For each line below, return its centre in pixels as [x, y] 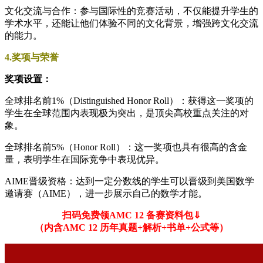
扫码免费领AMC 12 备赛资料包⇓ [131, 215]
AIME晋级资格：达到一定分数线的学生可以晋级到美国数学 [129, 181]
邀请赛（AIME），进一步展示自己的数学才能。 [106, 193]
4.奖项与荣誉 [32, 57]
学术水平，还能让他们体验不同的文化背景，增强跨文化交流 [131, 23]
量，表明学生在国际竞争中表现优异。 [85, 159]
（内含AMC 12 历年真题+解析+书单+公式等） [131, 227]
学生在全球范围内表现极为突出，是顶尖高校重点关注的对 [127, 113]
